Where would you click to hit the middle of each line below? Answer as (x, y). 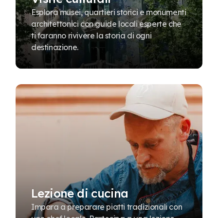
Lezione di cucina (80, 193)
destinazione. (55, 47)
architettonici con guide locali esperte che (106, 24)
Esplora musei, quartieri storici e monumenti (109, 12)
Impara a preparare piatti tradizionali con (107, 207)
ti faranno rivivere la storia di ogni (91, 36)
